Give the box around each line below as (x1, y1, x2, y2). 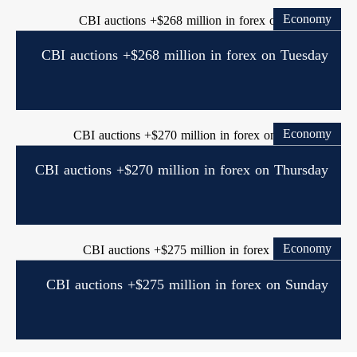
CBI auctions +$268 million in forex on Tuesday (41, 41, 328, 69)
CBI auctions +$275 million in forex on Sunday (46, 271, 328, 299)
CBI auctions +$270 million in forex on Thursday (35, 156, 328, 184)
